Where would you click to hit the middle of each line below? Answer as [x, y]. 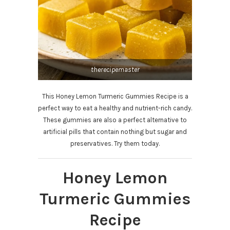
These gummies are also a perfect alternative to [115, 120]
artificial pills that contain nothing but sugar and [115, 132]
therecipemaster [115, 70]
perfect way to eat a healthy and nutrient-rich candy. [115, 108]
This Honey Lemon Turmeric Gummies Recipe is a [115, 97]
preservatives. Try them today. [115, 144]
